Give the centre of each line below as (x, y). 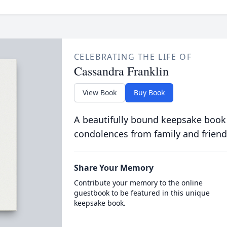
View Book (99, 92)
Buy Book (149, 92)
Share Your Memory (113, 168)
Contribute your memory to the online (138, 183)
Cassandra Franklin (121, 71)
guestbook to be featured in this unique (142, 193)
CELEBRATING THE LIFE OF (133, 57)
